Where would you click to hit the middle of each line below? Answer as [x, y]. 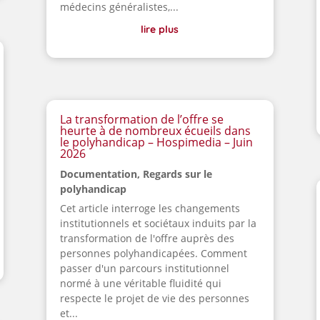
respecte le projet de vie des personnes [154, 299]
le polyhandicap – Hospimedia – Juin [156, 142]
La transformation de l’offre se [141, 120]
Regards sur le [177, 174]
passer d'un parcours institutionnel [144, 269]
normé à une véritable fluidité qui [140, 284]
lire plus [160, 30]
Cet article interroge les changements [150, 209]
